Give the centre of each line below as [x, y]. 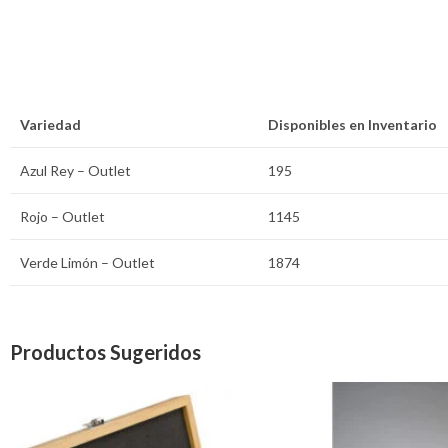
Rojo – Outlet [62, 216]
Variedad [50, 124]
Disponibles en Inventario [352, 124]
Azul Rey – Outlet [75, 170]
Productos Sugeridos [105, 352]
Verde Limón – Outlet [87, 262]
